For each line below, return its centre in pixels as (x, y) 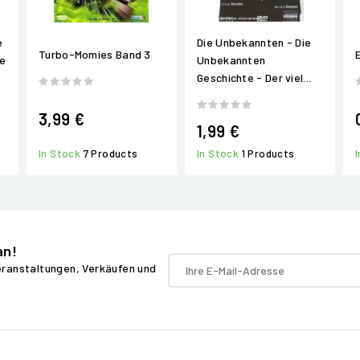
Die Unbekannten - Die (254, 43)
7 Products (110, 153)
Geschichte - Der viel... (254, 78)
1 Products (268, 153)
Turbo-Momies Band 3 (95, 54)
